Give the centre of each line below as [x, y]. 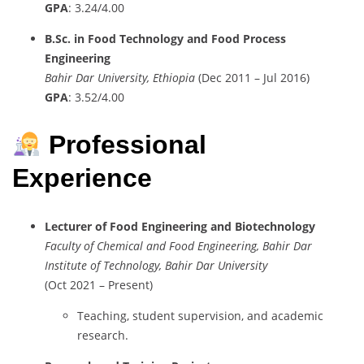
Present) [130, 284]
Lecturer [70, 226]
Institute [67, 265]
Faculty [64, 245]
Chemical [121, 245]
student [155, 315]
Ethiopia [174, 77]
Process [264, 38]
